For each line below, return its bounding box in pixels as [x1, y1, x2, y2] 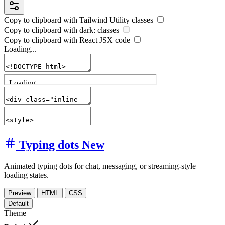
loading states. [4, 171, 49, 180]
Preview [8, 189, 31, 197]
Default [8, 200, 29, 208]
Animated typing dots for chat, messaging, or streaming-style [4, 162, 196, 171]
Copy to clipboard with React [4, 35, 99, 44]
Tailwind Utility [79, 15, 130, 24]
